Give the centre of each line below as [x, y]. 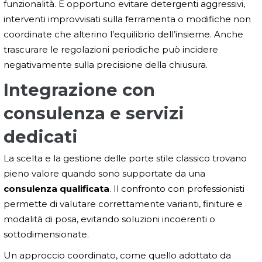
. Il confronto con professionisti [177, 189]
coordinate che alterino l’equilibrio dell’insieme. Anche [123, 35]
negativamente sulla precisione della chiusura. [106, 65]
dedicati [41, 137]
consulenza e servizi [94, 113]
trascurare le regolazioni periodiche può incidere [111, 50]
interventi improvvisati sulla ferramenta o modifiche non [127, 19]
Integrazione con [79, 90]
